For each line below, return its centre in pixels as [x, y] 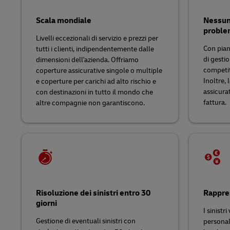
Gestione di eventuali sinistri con [86, 221]
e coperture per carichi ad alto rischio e [96, 81]
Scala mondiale [64, 21]
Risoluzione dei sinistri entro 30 [93, 193]
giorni [46, 203]
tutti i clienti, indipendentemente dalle [95, 49]
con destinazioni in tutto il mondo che [94, 92]
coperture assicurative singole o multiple [99, 71]
